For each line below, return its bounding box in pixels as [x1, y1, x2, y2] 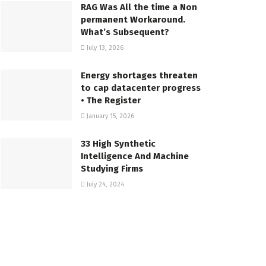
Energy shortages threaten [81, 70, 198, 81]
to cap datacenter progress [81, 83, 201, 94]
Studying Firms [81, 163, 143, 175]
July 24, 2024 [85, 180, 124, 189]
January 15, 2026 [85, 112, 134, 121]
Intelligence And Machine [81, 151, 189, 162]
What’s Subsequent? [81, 27, 169, 38]
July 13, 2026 [85, 44, 123, 52]
